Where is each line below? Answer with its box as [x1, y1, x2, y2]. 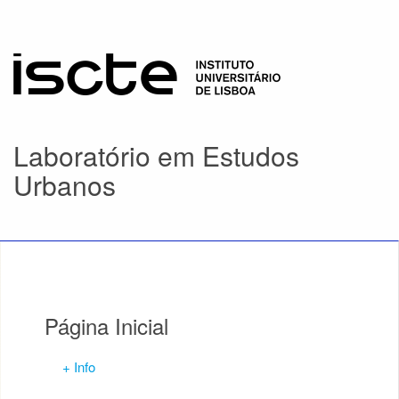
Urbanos [13, 166, 116, 204]
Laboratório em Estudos [13, 136, 299, 175]
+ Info [62, 357, 95, 376]
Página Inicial [45, 310, 168, 341]
